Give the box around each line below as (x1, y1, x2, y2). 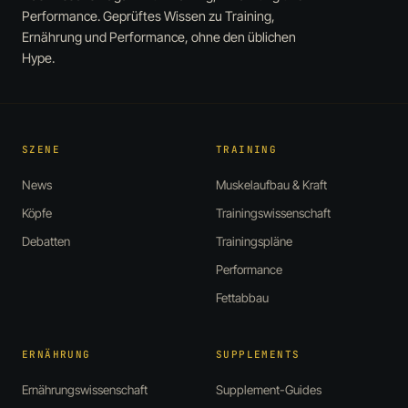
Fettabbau (216, 290, 269, 305)
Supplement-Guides (216, 382, 321, 397)
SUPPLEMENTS (216, 347, 301, 361)
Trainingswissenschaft (216, 205, 331, 220)
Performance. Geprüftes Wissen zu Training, (22, 7, 275, 24)
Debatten (22, 233, 70, 249)
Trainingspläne (216, 233, 292, 249)
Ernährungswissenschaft (22, 382, 148, 397)
